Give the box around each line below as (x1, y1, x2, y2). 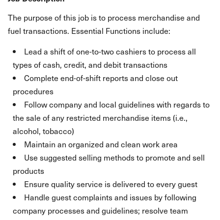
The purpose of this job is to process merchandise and (8, 11, 200, 23)
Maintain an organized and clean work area (24, 138, 178, 150)
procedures (13, 85, 54, 97)
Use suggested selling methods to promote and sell (24, 151, 205, 163)
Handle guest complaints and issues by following (24, 191, 196, 203)
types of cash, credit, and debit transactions (13, 58, 167, 70)
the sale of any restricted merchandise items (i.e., (13, 111, 188, 123)
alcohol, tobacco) (13, 125, 74, 137)
